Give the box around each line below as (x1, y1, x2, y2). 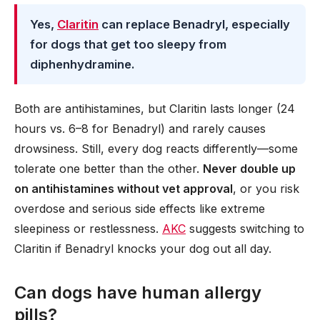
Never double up (203, 161, 296, 176)
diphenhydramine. (30, 57, 135, 71)
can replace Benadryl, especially (99, 17, 290, 31)
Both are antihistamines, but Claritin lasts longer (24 (14, 101, 295, 116)
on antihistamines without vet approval (14, 181, 233, 196)
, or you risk (233, 181, 299, 196)
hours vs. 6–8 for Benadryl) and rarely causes (14, 121, 266, 136)
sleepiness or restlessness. (14, 221, 162, 236)
